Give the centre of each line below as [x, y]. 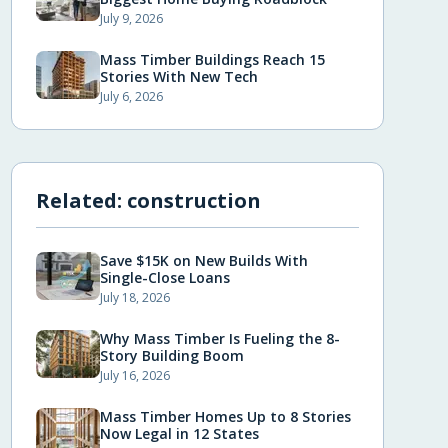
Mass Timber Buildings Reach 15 [212, 59]
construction [193, 200]
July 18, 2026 [134, 297]
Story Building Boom [171, 355]
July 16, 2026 [134, 375]
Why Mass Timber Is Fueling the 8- [219, 338]
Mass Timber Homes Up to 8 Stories [225, 416]
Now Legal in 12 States [179, 433]
